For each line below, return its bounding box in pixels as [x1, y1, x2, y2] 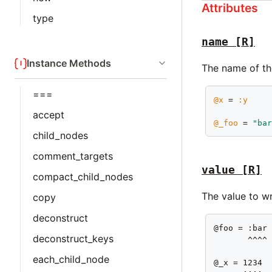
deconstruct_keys [33, 233, 114, 245]
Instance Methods [27, 57, 111, 69]
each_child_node [33, 253, 109, 265]
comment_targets [33, 150, 113, 162]
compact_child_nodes [33, 171, 133, 183]
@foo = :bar [214, 223, 268, 233]
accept [33, 109, 64, 121]
